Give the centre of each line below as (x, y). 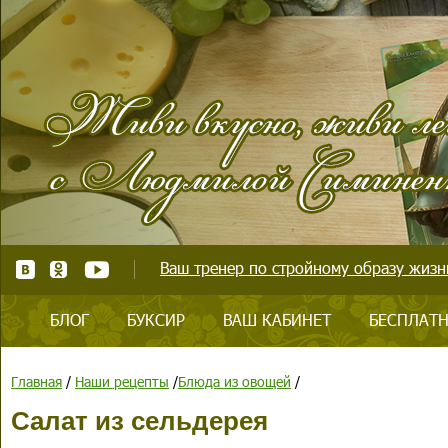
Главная (36, 381)
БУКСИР (156, 319)
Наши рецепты (122, 381)
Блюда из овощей (234, 381)
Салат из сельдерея (139, 421)
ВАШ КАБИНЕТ (277, 319)
